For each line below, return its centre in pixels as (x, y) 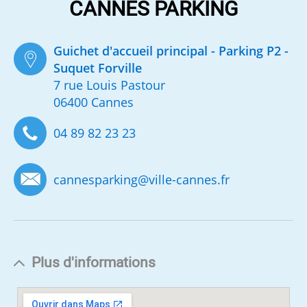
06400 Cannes (94, 102)
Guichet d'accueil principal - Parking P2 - (171, 51)
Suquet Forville (98, 68)
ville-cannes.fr (189, 180)
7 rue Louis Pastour (110, 85)
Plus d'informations (94, 263)
